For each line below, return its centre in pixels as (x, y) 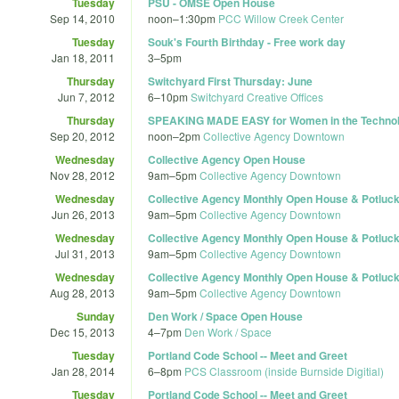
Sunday (96, 316)
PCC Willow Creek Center (281, 18)
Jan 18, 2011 (83, 57)
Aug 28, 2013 (82, 292)
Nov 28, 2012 (82, 175)
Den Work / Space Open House (225, 316)
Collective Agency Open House (227, 159)
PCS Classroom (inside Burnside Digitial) (284, 370)
